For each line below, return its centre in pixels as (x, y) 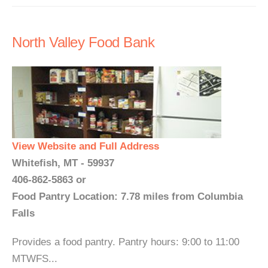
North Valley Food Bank (83, 42)
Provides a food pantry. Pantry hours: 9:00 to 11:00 (126, 242)
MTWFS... (35, 259)
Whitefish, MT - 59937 (63, 163)
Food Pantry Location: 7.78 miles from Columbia (127, 197)
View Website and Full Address (86, 146)
